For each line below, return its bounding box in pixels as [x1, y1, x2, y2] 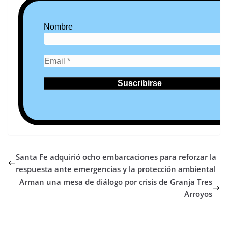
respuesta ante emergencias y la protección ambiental [16, 164, 216, 175]
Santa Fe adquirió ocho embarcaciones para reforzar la [16, 152, 216, 162]
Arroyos [184, 189, 212, 199]
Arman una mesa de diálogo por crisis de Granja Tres [19, 177, 212, 187]
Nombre [44, 22, 73, 32]
